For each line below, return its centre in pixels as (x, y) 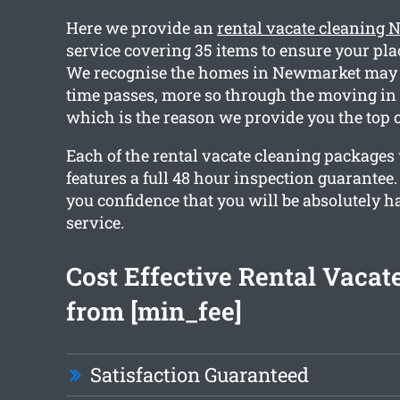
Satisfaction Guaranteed (199, 375)
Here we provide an (141, 28)
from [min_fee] (154, 312)
